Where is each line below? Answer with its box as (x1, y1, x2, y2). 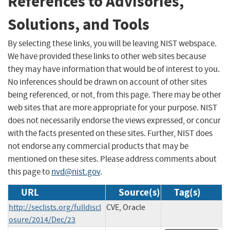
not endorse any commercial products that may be (8, 140, 188, 151)
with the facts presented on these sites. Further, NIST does (8, 127, 213, 139)
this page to (8, 166, 51, 177)
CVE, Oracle (106, 202, 145, 213)
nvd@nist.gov (51, 166, 100, 177)
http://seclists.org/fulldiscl (9, 202, 101, 213)
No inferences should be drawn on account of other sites (8, 76, 207, 87)
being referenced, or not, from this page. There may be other (8, 89, 221, 100)
